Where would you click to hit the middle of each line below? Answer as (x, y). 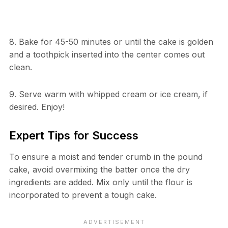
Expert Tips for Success (74, 135)
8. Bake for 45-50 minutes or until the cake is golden (111, 41)
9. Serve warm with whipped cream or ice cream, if (108, 94)
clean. (20, 67)
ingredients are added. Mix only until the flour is (101, 182)
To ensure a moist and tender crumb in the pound (106, 156)
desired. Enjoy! (37, 107)
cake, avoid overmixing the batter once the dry (99, 169)
